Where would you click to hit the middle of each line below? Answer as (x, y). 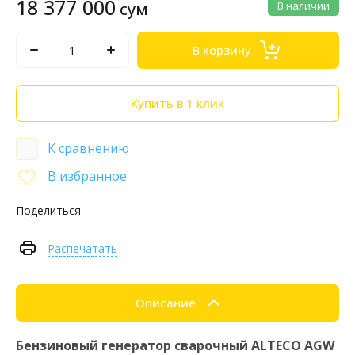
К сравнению (88, 149)
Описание (166, 303)
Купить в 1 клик (177, 103)
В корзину (222, 50)
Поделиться (48, 210)
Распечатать (82, 248)
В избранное (87, 176)
